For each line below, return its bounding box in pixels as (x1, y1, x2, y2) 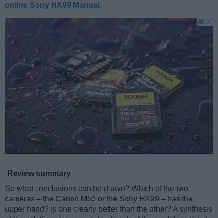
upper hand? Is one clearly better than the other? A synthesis (5, 205, 212, 214)
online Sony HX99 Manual (5, 1, 100, 10)
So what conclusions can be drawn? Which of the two (5, 184, 188, 193)
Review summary (7, 169, 71, 178)
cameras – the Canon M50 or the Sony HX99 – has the (5, 195, 193, 203)
